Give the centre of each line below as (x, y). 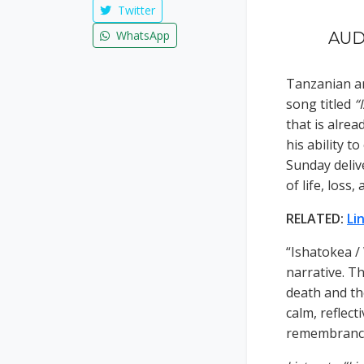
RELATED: (316, 219)
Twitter (135, 11)
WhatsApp (141, 36)
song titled (320, 104)
